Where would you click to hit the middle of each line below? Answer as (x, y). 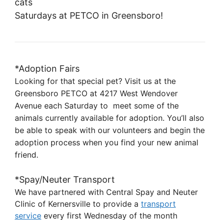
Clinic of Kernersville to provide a (78, 204)
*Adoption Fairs (47, 68)
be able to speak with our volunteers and (92, 130)
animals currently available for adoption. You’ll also (110, 118)
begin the (187, 130)
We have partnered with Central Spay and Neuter (106, 192)
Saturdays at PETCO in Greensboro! (89, 15)
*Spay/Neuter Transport (65, 179)
